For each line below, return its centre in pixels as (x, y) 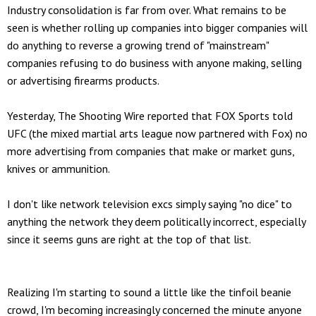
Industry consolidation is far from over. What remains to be (147, 10)
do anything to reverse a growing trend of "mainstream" (138, 45)
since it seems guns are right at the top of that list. (129, 239)
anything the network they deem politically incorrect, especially (156, 221)
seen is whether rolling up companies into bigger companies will (157, 27)
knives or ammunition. (59, 168)
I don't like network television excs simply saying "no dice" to (150, 203)
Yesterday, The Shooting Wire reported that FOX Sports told (150, 115)
